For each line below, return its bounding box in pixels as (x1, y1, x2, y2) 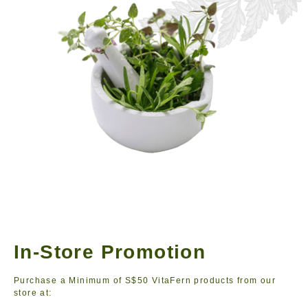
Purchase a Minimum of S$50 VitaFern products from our (14, 275, 276, 285)
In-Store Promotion (14, 241, 206, 263)
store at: (14, 287, 52, 298)
